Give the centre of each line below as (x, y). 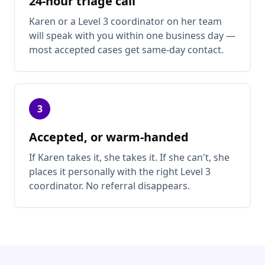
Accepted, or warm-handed (109, 137)
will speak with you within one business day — (132, 36)
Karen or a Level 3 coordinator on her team (125, 22)
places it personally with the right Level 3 (120, 172)
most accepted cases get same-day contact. (126, 50)
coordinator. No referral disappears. (109, 186)
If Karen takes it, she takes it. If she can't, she (129, 158)
